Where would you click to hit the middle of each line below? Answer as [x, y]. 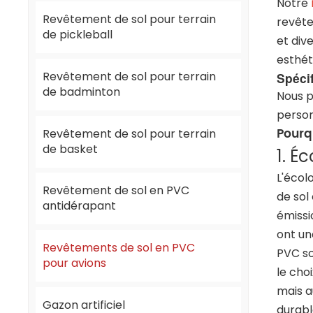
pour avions [75, 263]
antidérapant [80, 206]
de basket [71, 149]
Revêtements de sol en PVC [119, 248]
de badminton [82, 92]
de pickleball [78, 34]
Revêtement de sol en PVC [116, 191]
